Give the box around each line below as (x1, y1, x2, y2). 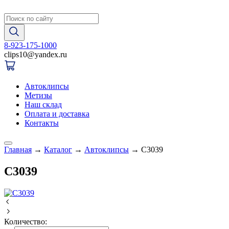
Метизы (25, 91, 52, 100)
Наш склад (25, 100, 62, 109)
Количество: (4, 217, 47, 226)
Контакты (25, 119, 59, 127)
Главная (4, 145, 32, 154)
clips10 (4, 50, 27, 59)
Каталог (44, 145, 72, 154)
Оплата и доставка (25, 109, 89, 118)
